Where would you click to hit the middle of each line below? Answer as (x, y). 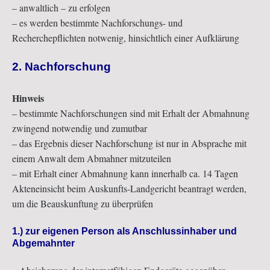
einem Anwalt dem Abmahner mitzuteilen (92, 159)
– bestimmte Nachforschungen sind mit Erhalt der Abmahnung (131, 113)
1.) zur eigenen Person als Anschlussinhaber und (124, 231)
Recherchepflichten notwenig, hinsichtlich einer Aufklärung (126, 38)
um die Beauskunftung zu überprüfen (83, 204)
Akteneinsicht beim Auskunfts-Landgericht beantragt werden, (129, 189)
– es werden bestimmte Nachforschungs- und (97, 23)
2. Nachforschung (61, 67)
